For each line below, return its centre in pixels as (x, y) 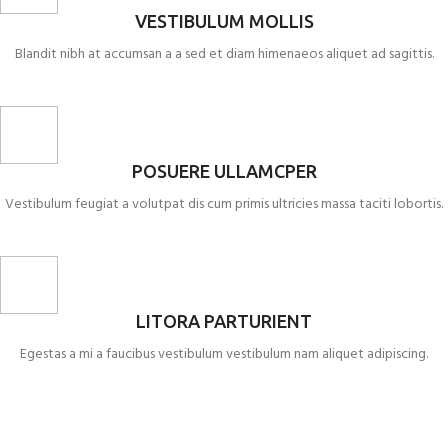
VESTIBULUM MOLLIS (224, 21)
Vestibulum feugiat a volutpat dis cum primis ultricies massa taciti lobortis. (224, 204)
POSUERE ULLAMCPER (224, 171)
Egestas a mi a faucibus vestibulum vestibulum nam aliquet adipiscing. (224, 354)
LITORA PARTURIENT (224, 321)
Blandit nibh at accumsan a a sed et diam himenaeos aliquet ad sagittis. (224, 54)
